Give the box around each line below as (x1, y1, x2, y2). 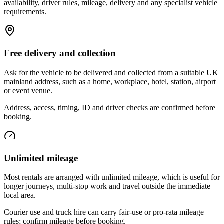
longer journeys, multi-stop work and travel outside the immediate (4, 182, 210, 191)
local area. (4, 191, 36, 200)
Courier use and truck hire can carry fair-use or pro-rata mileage (4, 208, 204, 217)
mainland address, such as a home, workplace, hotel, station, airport (4, 77, 216, 86)
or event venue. (4, 86, 52, 95)
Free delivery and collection (4, 48, 116, 59)
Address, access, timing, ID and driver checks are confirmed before (4, 103, 215, 112)
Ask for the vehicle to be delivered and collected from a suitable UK (4, 68, 218, 77)
